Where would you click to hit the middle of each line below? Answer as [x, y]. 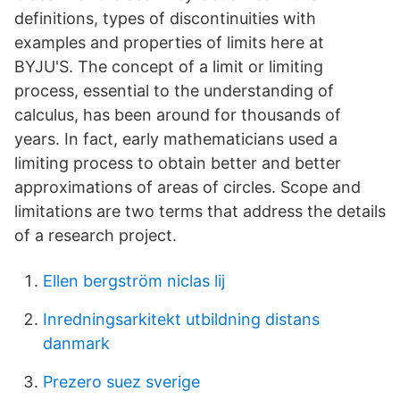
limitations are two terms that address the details [200, 211]
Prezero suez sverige [121, 382]
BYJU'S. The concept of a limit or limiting [169, 67]
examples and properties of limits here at [169, 42]
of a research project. [96, 235]
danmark [76, 343]
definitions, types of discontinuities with [165, 18]
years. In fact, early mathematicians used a [176, 139]
